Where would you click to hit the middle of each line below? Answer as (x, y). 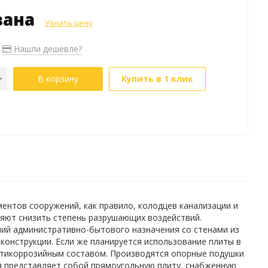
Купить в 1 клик (157, 79)
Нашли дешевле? (46, 49)
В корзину (58, 79)
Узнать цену (68, 23)
